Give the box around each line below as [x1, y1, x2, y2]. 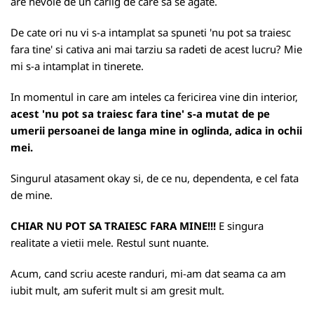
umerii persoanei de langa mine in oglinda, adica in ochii [11, 123, 302, 137]
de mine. [11, 188, 53, 202]
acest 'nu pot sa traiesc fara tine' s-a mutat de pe [11, 107, 270, 121]
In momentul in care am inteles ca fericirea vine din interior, [11, 90, 298, 104]
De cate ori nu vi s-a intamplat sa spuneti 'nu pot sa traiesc [11, 25, 291, 39]
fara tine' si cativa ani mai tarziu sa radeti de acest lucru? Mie [11, 42, 302, 56]
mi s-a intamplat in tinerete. [11, 59, 144, 73]
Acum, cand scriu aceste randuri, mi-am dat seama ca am [11, 266, 286, 280]
